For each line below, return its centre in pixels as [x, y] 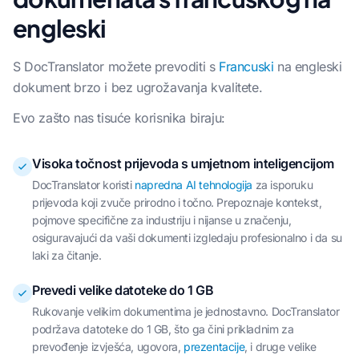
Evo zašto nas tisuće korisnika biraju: [119, 118]
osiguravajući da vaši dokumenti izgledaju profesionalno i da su [187, 238]
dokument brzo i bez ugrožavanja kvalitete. [138, 87]
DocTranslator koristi [84, 185]
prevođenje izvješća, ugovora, [108, 347]
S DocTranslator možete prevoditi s [116, 67]
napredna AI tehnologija [194, 185]
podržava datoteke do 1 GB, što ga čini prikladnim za [163, 329]
